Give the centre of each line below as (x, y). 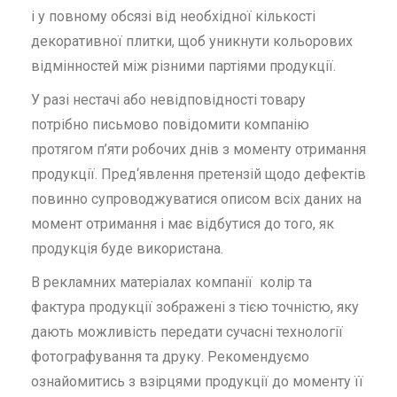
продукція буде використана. (127, 248)
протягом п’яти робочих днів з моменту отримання (198, 149)
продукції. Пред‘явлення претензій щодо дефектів (198, 174)
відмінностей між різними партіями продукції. (183, 66)
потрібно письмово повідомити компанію (170, 124)
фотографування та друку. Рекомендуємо (170, 356)
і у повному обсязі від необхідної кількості (173, 16)
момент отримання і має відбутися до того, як (183, 223)
